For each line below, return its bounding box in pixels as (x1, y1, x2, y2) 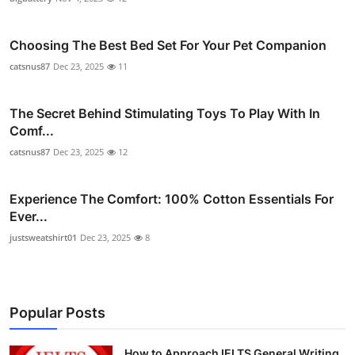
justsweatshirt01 (10, 231, 77, 244)
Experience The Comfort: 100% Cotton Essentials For (10, 191, 334, 208)
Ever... (10, 208, 48, 225)
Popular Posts (10, 304, 105, 322)
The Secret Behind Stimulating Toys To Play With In (10, 105, 320, 122)
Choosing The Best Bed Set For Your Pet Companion (10, 37, 326, 54)
